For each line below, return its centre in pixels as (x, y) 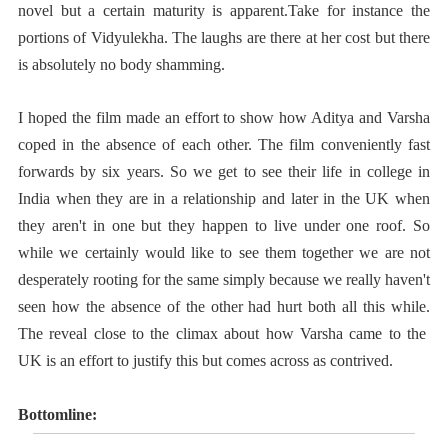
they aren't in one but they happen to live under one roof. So (224, 225)
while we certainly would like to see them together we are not (224, 252)
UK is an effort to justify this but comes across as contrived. (205, 360)
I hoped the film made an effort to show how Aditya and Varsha (224, 117)
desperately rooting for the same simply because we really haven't (224, 279)
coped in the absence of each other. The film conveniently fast (224, 144)
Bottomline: (57, 414)
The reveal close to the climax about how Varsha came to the (224, 333)
